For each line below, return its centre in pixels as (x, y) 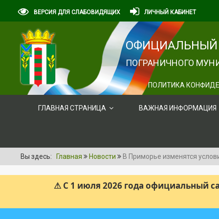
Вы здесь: (38, 156)
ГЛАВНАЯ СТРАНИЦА (72, 108)
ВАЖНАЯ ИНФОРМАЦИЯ (178, 108)
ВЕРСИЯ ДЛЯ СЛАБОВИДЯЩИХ (77, 12)
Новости (102, 156)
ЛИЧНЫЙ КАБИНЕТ (170, 12)
